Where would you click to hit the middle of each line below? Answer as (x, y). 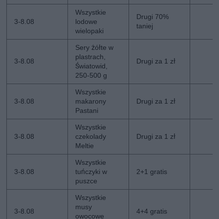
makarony (91, 101)
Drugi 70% (153, 17)
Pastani (87, 110)
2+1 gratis (152, 172)
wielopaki (90, 31)
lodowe (87, 22)
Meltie (85, 146)
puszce (87, 181)
